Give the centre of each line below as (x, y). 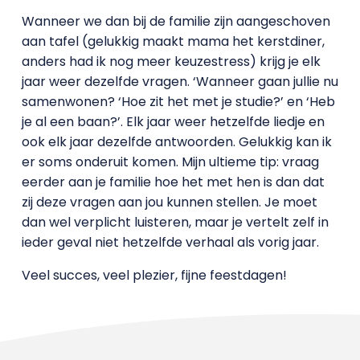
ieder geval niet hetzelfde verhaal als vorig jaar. (170, 243)
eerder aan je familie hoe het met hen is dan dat (173, 182)
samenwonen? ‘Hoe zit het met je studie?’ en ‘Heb (178, 102)
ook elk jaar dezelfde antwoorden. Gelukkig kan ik (176, 142)
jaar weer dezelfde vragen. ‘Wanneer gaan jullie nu (180, 82)
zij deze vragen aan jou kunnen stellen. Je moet (169, 202)
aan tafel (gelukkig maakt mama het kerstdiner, (173, 42)
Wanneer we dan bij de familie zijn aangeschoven (176, 22)
